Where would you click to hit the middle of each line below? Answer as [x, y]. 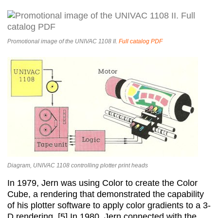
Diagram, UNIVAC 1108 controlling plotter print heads [78, 166]
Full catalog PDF [141, 42]
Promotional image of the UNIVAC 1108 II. [63, 42]
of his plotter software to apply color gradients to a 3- [109, 206]
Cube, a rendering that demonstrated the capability [106, 194]
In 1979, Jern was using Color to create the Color [102, 183]
